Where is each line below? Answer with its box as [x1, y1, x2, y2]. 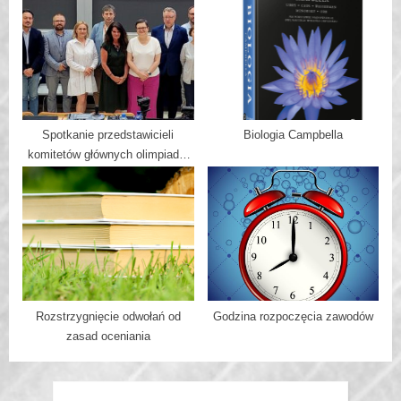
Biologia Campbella [243, 128, 343, 142]
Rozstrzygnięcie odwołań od [35, 309, 181, 323]
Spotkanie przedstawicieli [42, 128, 175, 142]
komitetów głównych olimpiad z [27, 148, 189, 162]
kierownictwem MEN [55, 167, 161, 182]
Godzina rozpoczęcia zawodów [212, 309, 373, 323]
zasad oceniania [65, 328, 150, 343]
